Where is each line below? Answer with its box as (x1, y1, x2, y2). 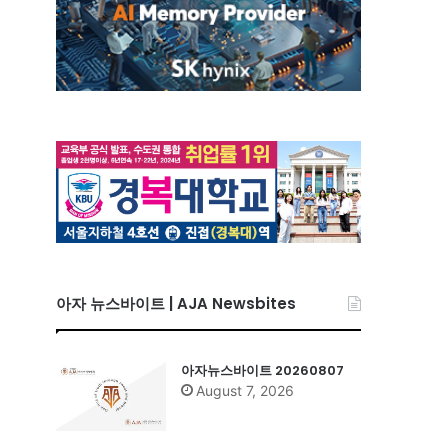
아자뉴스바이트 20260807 (181, 360, 344, 380)
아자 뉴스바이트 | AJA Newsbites (56, 292, 296, 314)
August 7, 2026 (196, 381, 294, 399)
